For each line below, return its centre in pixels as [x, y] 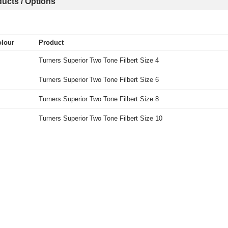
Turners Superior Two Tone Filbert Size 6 [99, 80]
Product [51, 42]
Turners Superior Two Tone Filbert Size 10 [101, 118]
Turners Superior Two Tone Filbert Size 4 [99, 60]
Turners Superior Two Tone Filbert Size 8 [99, 99]
